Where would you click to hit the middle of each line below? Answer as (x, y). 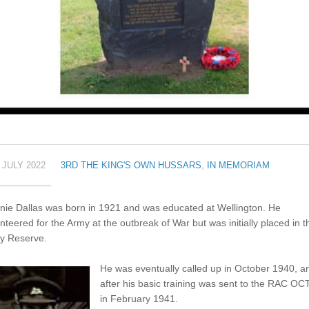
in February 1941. (139, 299)
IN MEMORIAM (238, 165)
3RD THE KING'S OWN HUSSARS (131, 165)
